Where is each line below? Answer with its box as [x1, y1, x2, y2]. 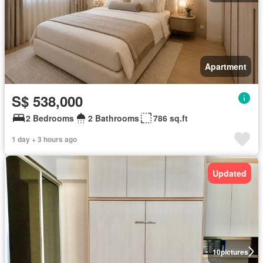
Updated [213, 167, 247, 179]
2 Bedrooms [26, 112, 74, 124]
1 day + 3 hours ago [12, 133, 77, 144]
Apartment [205, 60, 247, 72]
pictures [220, 246, 248, 257]
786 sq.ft [153, 112, 188, 124]
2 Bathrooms [88, 112, 139, 124]
